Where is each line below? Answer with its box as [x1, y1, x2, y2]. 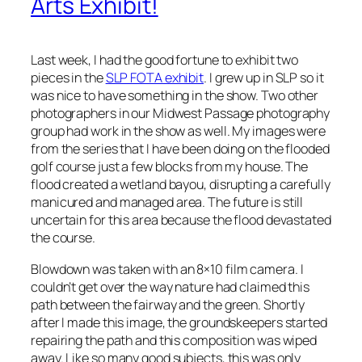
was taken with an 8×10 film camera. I [90, 259, 304, 278]
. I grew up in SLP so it [204, 69, 324, 87]
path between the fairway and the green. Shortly [31, 295, 305, 314]
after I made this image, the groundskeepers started [31, 313, 327, 331]
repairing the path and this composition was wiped [31, 330, 318, 349]
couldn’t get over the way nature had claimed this [31, 277, 310, 296]
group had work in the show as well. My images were [31, 122, 326, 141]
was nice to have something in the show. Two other [31, 86, 319, 105]
